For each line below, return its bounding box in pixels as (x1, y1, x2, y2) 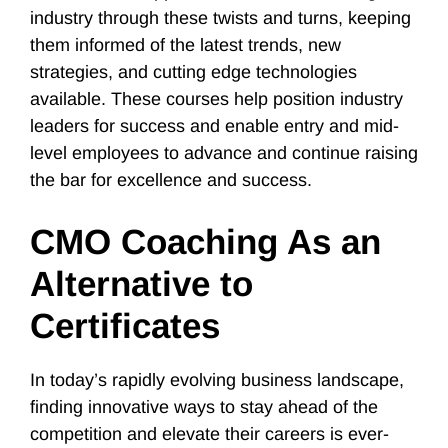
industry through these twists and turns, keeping (30, 8, 411, 28)
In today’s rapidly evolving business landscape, (30, 370, 404, 390)
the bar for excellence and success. (30, 170, 317, 190)
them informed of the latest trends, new (30, 35, 341, 55)
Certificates (30, 306, 220, 345)
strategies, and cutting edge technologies (30, 62, 357, 82)
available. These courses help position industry (30, 89, 403, 109)
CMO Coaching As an (30, 222, 381, 261)
